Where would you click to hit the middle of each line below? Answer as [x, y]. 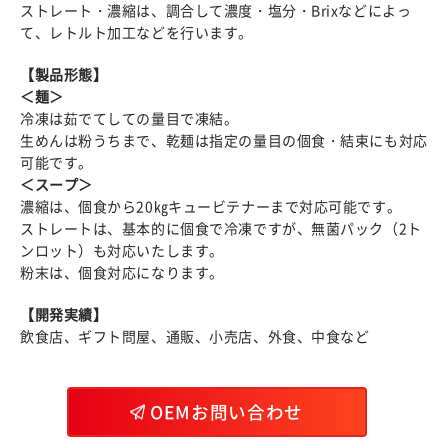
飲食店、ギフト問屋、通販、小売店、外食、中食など [195, 335]
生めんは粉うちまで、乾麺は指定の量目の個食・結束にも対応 [224, 139]
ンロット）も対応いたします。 [122, 249]
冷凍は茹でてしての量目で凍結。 [129, 117]
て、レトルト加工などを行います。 [136, 31]
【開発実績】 [64, 313]
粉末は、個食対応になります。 [122, 271]
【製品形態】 [64, 73]
